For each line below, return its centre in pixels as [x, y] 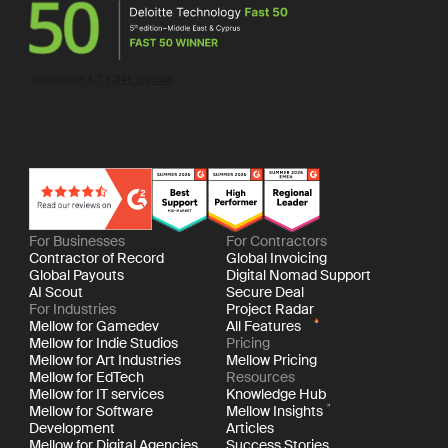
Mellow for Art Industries [104, 359]
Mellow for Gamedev [93, 325]
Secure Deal [265, 291]
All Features [264, 325]
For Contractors [277, 240]
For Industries [72, 308]
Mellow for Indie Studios [103, 342]
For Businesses [76, 240]
